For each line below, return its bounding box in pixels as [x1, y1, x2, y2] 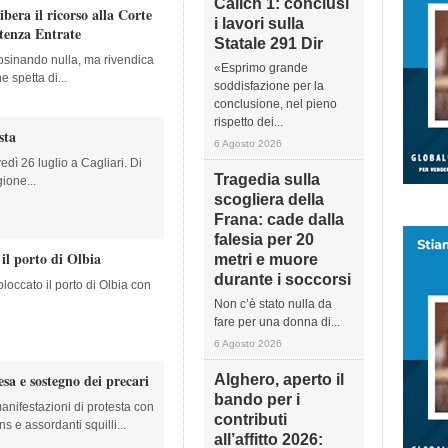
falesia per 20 [214, 231, 314, 248]
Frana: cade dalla [214, 211, 344, 228]
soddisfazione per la [214, 79, 324, 93]
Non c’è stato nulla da [214, 297, 332, 311]
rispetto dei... [214, 115, 283, 129]
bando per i [214, 391, 300, 408]
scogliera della [214, 191, 324, 208]
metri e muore [214, 251, 318, 268]
